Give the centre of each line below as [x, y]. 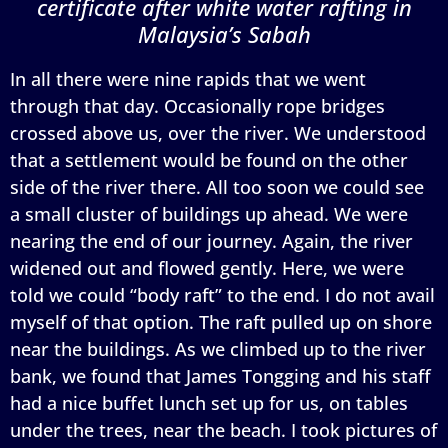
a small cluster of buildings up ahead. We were [209, 213]
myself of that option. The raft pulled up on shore [221, 321]
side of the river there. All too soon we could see [217, 186]
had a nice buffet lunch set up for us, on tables [209, 402]
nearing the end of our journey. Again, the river [211, 240]
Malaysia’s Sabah [224, 33]
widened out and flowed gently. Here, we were [207, 267]
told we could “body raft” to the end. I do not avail [222, 294]
